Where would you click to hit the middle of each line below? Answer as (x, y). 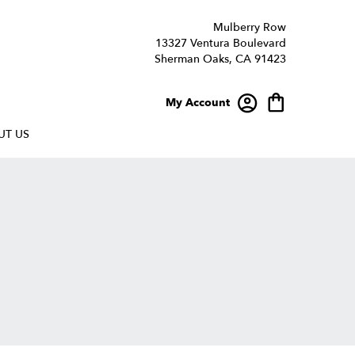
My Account (198, 102)
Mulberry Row (250, 27)
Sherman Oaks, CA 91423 (220, 59)
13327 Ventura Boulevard (221, 43)
